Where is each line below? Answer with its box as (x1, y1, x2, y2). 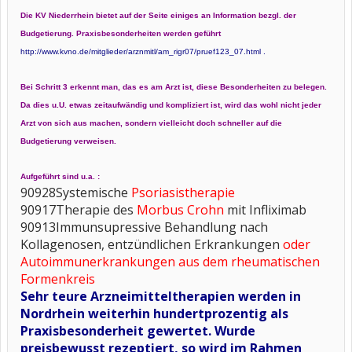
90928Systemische (20, 184, 128, 201)
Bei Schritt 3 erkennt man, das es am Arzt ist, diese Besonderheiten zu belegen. (20, 82, 327, 91)
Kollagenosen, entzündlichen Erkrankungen (20, 236, 283, 253)
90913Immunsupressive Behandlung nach (20, 218, 268, 236)
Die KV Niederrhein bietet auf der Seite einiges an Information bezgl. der (20, 11, 296, 20)
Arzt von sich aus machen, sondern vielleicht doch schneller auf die (20, 119, 282, 127)
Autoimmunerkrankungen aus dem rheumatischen (20, 253, 320, 270)
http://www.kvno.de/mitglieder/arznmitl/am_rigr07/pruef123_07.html (20, 47, 261, 56)
